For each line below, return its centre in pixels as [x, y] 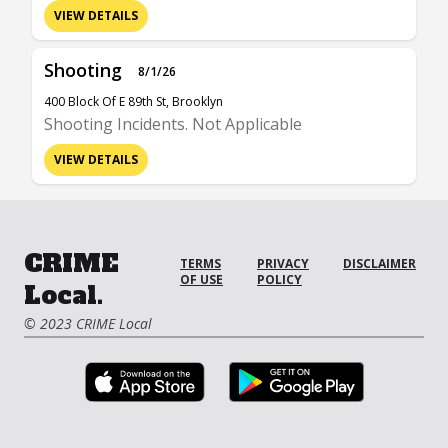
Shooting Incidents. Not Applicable [173, 124]
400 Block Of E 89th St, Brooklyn [133, 101]
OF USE [202, 279]
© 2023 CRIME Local [88, 323]
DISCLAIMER [379, 263]
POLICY [279, 279]
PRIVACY [282, 263]
